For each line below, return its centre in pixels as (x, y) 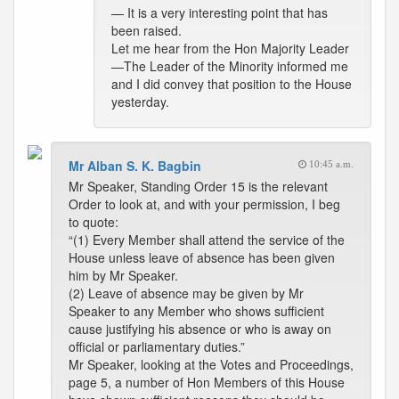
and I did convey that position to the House (232, 84)
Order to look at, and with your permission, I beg (204, 204)
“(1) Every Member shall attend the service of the (207, 240)
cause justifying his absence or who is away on (200, 329)
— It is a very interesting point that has (220, 12)
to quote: (94, 222)
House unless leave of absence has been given (202, 257)
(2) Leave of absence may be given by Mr (186, 293)
